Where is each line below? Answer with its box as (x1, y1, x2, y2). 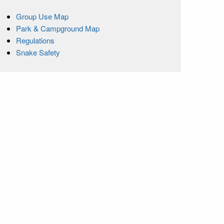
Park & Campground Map (16, 22, 99, 33)
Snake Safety (16, 46, 60, 57)
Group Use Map (16, 10, 68, 21)
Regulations (16, 34, 54, 45)
